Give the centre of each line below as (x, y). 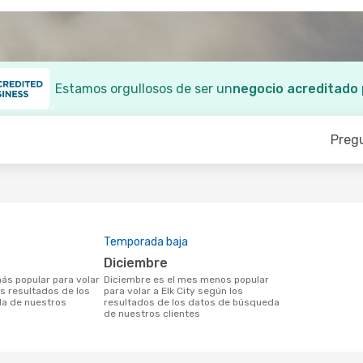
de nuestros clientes (152, 314)
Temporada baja (146, 242)
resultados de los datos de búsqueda (192, 302)
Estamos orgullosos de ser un (144, 89)
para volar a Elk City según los (173, 291)
